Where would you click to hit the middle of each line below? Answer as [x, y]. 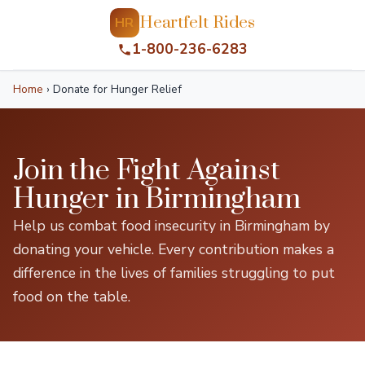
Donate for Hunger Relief [116, 89]
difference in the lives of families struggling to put [174, 273]
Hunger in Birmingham [157, 200]
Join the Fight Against [147, 171]
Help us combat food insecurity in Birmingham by [172, 226]
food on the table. [72, 297]
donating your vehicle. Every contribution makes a [174, 249]
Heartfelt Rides [197, 22]
